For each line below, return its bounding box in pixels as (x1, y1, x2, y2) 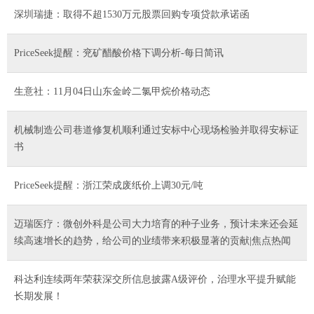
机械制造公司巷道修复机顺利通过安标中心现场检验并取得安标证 (14, 124, 299, 135)
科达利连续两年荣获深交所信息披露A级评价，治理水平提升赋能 (14, 273, 296, 285)
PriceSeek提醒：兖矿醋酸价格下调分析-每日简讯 (14, 47, 224, 58)
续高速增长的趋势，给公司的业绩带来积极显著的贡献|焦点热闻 (14, 235, 291, 246)
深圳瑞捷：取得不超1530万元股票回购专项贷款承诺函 (14, 8, 250, 20)
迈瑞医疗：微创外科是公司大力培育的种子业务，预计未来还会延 (14, 218, 299, 229)
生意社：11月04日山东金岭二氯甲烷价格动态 (14, 86, 210, 97)
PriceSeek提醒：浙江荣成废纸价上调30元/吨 (14, 179, 203, 191)
